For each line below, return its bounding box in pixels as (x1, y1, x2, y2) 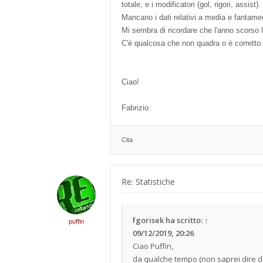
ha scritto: (164, 215, 204, 225)
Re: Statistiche (122, 176, 175, 187)
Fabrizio (122, 103, 149, 112)
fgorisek (133, 215, 164, 225)
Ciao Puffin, (133, 241, 173, 251)
